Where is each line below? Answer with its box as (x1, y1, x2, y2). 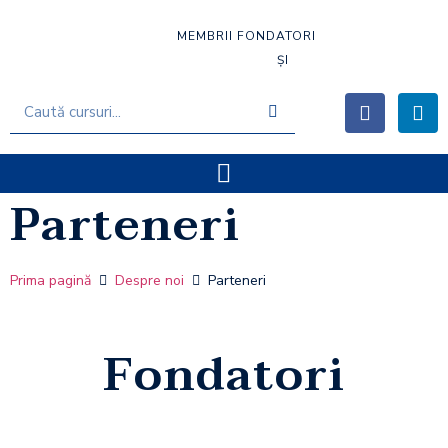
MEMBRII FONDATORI (176, 28, 316, 44)
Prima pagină (10, 271, 91, 290)
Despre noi (115, 271, 184, 290)
